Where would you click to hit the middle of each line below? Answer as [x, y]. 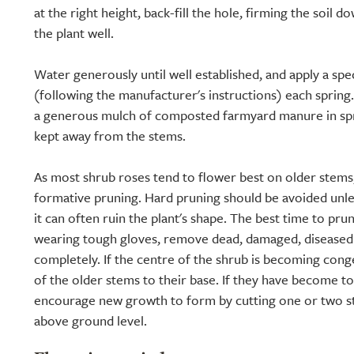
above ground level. [90, 320]
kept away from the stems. [110, 136]
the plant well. [74, 33]
